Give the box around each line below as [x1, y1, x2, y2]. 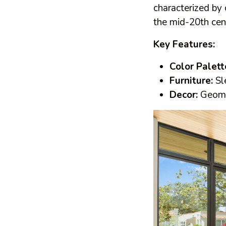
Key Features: [153, 38, 217, 51]
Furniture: [169, 74, 213, 87]
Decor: [169, 88, 198, 101]
